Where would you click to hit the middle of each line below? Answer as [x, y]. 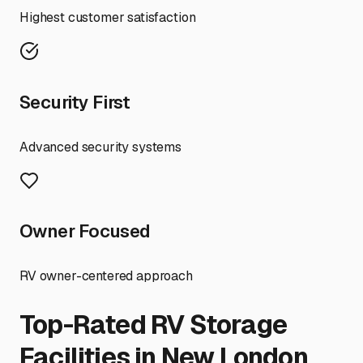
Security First [75, 102]
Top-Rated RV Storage [154, 324]
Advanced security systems [100, 147]
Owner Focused [85, 231]
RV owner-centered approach [106, 276]
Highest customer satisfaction [108, 18]
